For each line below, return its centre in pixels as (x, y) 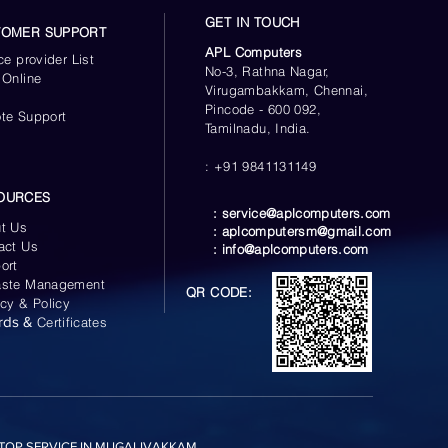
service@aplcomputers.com (306, 213)
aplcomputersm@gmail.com (306, 231)
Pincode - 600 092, (263, 109)
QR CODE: (219, 292)
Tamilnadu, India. (258, 128)
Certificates (72, 322)
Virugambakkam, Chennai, (286, 90)
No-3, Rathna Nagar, (267, 71)
